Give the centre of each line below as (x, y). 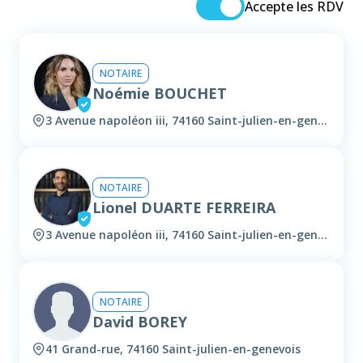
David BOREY (140, 321)
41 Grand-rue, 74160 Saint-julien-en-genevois (173, 349)
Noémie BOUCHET (160, 93)
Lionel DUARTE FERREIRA (184, 207)
